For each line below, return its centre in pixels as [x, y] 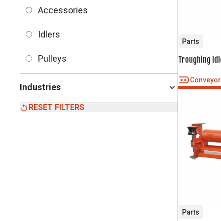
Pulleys [52, 58]
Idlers [49, 34]
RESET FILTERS [56, 107]
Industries [40, 87]
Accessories [63, 10]
